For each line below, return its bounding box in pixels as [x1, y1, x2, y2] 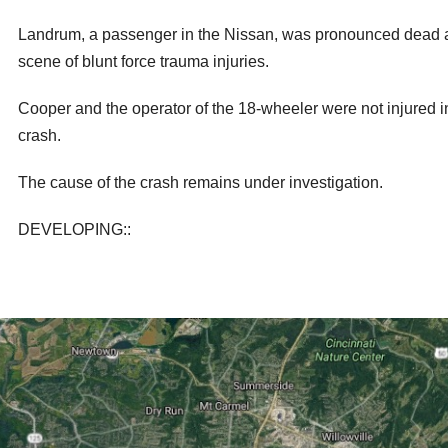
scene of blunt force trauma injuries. [18, 53, 269, 71]
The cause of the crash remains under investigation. [18, 174, 383, 192]
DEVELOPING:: [18, 221, 131, 239]
